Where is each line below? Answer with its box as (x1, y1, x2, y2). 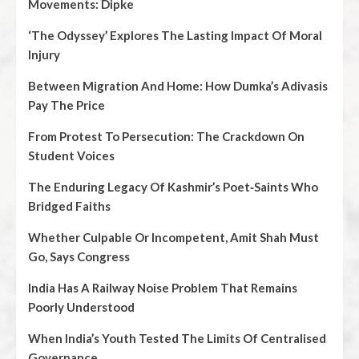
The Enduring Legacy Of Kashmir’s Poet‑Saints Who (28, 179, 318, 194)
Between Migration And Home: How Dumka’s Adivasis (28, 79, 328, 93)
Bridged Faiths (28, 199, 111, 213)
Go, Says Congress (28, 249, 130, 264)
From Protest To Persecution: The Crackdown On (28, 129, 305, 143)
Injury (28, 47, 60, 62)
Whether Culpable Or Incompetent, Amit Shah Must (28, 230, 319, 244)
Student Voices (28, 148, 115, 163)
